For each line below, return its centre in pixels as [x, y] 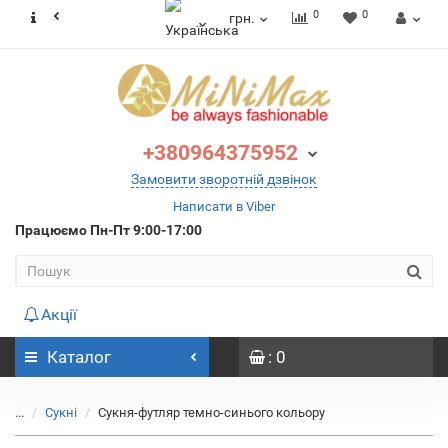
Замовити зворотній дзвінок [224, 179]
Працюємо [52, 230]
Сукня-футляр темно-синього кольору [211, 412]
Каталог [79, 357]
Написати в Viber [224, 206]
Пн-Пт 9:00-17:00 [146, 230]
